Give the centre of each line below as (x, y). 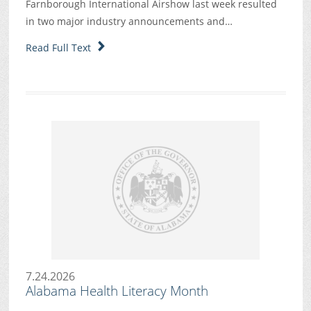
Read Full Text (61, 47)
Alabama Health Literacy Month (117, 291)
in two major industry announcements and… (129, 22)
